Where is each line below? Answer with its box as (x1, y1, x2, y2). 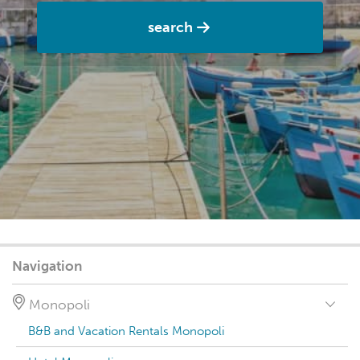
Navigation (12, 258, 82, 275)
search (148, 18, 193, 36)
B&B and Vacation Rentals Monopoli (28, 324, 224, 338)
